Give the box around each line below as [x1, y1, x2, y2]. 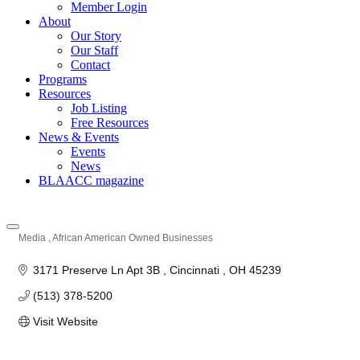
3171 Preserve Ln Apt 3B [32, 264, 163, 276]
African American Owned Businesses [52, 232, 213, 243]
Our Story [71, 29, 121, 43]
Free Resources [71, 116, 149, 129]
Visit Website [32, 315, 98, 328]
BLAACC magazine [39, 174, 144, 187]
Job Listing [71, 101, 127, 115]
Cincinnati [169, 264, 223, 276]
